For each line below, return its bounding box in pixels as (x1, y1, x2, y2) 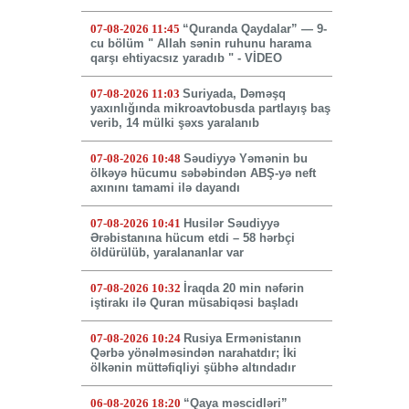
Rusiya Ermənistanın (183, 331, 301, 346)
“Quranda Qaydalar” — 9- (182, 22, 327, 37)
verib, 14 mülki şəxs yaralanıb (89, 116, 259, 131)
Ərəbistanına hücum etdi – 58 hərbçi (89, 231, 295, 246)
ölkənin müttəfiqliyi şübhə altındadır (89, 361, 296, 375)
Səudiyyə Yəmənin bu (183, 152, 308, 166)
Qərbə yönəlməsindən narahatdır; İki (89, 346, 297, 361)
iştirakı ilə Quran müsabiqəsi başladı (89, 296, 299, 310)
